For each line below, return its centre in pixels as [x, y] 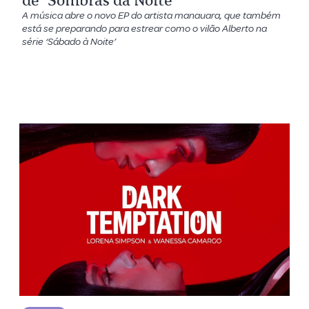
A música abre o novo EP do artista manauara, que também [152, 15]
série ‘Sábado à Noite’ [69, 41]
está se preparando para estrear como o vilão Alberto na [145, 28]
